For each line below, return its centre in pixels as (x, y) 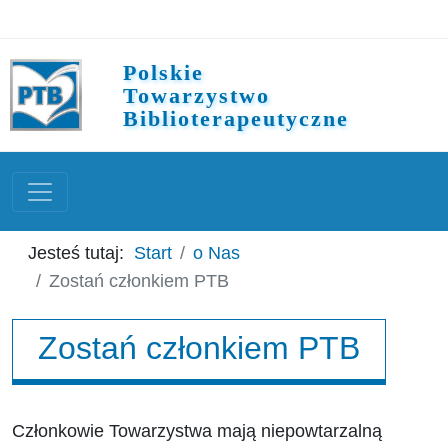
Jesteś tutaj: (81, 253)
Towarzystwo (196, 95)
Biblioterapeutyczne (236, 118)
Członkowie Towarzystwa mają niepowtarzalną (197, 431)
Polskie (163, 72)
